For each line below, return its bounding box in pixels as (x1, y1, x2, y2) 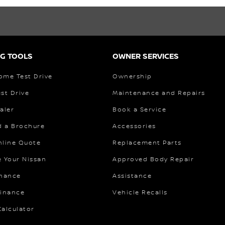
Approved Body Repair (113, 155, 194, 163)
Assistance (113, 172, 152, 180)
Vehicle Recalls (113, 188, 168, 196)
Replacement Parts (113, 139, 182, 147)
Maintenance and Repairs (113, 89, 205, 97)
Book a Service (113, 105, 166, 114)
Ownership (113, 72, 152, 80)
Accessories (113, 122, 156, 130)
